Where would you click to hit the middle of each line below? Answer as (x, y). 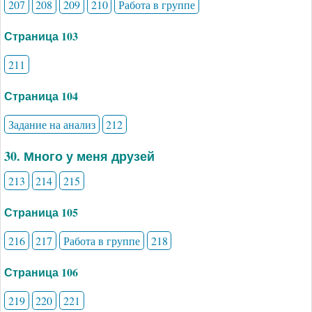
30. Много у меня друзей (79, 156)
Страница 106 (41, 272)
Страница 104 (41, 95)
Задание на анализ (52, 124)
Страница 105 (41, 212)
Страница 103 (41, 36)
